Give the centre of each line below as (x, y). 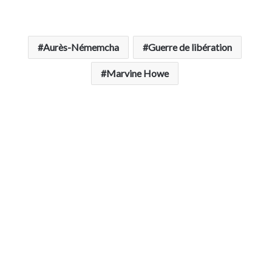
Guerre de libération (190, 47)
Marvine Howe (137, 73)
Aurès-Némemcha (81, 47)
